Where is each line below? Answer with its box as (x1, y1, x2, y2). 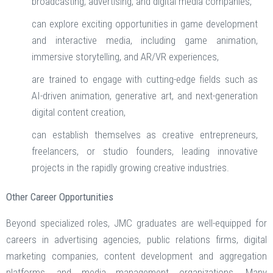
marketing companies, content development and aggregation (6, 250, 267, 263)
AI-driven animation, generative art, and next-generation (32, 90, 258, 102)
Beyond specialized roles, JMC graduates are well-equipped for (6, 217, 267, 230)
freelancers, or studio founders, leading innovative (32, 145, 258, 158)
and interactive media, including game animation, (32, 34, 258, 47)
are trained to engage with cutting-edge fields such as (32, 73, 258, 86)
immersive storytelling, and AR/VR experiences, (32, 51, 219, 63)
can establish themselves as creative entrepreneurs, (32, 129, 258, 141)
